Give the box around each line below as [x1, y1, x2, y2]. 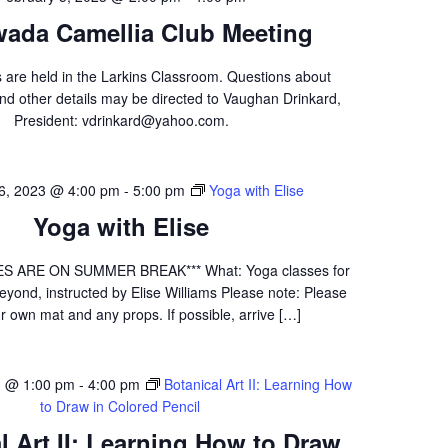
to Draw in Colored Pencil [40, 396, 201, 416]
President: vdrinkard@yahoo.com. [13, 110, 229, 130]
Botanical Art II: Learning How [163, 374, 352, 394]
